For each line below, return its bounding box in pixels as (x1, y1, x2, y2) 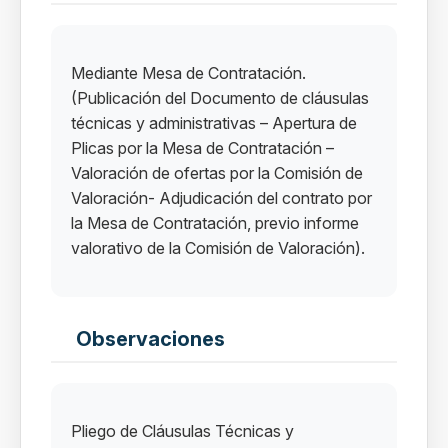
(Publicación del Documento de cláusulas (71, 88, 369, 108)
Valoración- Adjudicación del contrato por (71, 188, 372, 208)
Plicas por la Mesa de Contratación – (71, 138, 334, 158)
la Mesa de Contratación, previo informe (71, 213, 359, 233)
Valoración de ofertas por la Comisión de (71, 163, 363, 183)
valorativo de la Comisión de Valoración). (71, 238, 365, 258)
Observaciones (76, 327, 225, 351)
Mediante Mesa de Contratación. (71, 63, 306, 83)
